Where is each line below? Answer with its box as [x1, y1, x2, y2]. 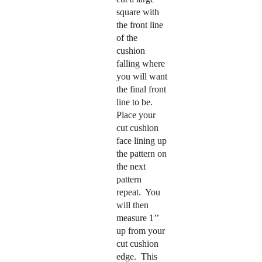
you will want [116, 71, 167, 81]
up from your [116, 225, 165, 236]
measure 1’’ [116, 212, 158, 223]
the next [116, 161, 146, 171]
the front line [116, 19, 163, 30]
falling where [116, 58, 165, 68]
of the [116, 32, 137, 43]
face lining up [116, 135, 167, 146]
